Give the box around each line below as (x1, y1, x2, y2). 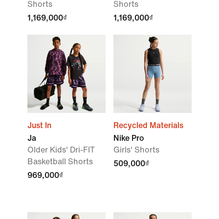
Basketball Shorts (27, 157, 93, 166)
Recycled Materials (113, 121, 183, 130)
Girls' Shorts (113, 146, 159, 154)
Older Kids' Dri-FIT (27, 146, 95, 154)
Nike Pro (113, 134, 144, 142)
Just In (27, 121, 51, 130)
